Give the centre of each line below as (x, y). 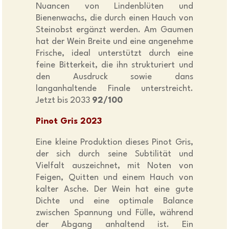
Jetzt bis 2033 (64, 101)
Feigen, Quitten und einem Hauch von (114, 178)
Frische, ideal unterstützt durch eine (114, 54)
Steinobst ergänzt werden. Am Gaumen (114, 30)
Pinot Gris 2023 (69, 122)
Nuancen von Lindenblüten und (114, 7)
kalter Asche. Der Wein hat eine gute (114, 190)
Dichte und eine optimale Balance (114, 201)
